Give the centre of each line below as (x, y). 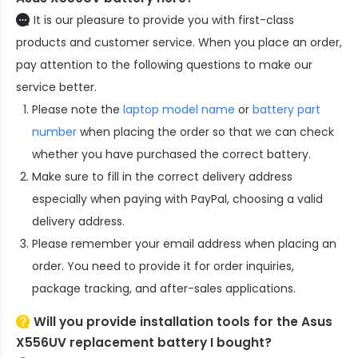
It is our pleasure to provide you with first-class (164, 20)
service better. (56, 88)
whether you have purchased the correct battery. (171, 155)
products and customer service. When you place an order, (179, 43)
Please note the (78, 110)
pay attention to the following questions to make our (164, 65)
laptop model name (179, 110)
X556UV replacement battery (111, 343)
